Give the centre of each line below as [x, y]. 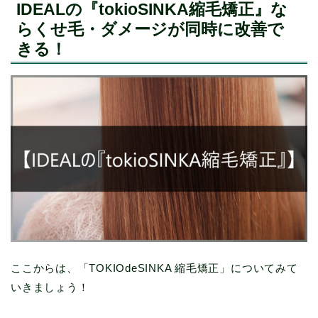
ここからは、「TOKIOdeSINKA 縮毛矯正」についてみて [154, 268]
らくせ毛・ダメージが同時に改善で [150, 29]
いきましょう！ [50, 287]
